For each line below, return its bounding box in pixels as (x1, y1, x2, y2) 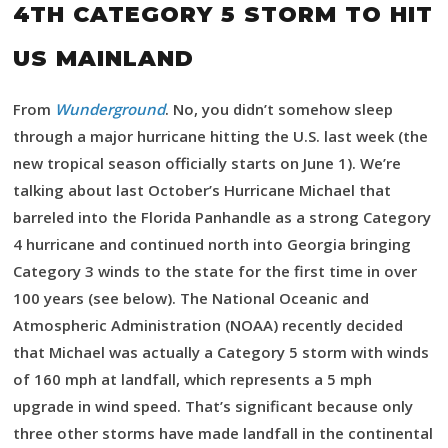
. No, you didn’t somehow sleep (165, 99, 393, 119)
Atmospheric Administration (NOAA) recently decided (13, 315, 403, 335)
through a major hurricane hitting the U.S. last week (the (13, 126, 428, 146)
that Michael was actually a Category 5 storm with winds (13, 342, 429, 362)
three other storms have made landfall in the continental (13, 423, 433, 443)
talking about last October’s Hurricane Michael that (13, 180, 391, 200)
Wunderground (55, 99, 165, 119)
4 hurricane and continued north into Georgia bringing (13, 234, 411, 254)
